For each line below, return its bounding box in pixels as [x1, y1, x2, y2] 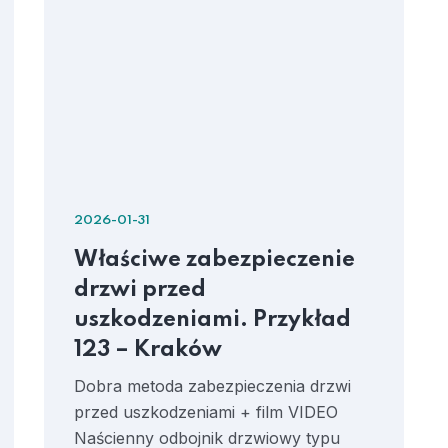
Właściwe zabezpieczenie [74, 249, 355, 271]
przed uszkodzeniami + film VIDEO [74, 402, 338, 422]
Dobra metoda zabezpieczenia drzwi [74, 376, 351, 396]
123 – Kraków [74, 339, 222, 361]
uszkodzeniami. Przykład [74, 309, 351, 331]
